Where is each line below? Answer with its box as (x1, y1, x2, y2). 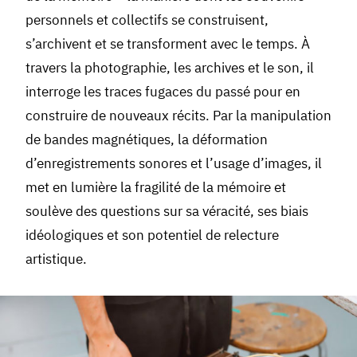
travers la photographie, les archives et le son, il (25, 58, 314, 76)
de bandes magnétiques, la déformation (25, 130, 268, 148)
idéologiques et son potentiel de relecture (25, 226, 279, 244)
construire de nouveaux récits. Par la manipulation (25, 106, 331, 124)
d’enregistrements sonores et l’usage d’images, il (25, 154, 322, 172)
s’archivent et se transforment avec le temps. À (25, 34, 310, 53)
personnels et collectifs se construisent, (25, 10, 269, 29)
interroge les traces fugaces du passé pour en (25, 82, 300, 100)
